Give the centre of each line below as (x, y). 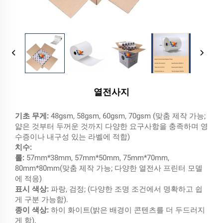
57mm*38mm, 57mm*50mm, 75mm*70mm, (98, 158)
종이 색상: (33, 210)
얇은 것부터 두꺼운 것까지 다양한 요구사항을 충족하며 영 (111, 126)
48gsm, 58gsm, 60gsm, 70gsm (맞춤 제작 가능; (128, 116)
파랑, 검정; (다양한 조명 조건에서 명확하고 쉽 (127, 189)
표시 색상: (33, 189)
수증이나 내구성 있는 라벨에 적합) (72, 137)
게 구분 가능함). (42, 199)
